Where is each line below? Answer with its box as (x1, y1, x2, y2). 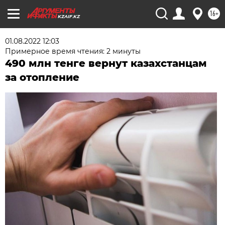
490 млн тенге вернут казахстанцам (5, 57, 207, 69)
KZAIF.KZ (58, 14, 80, 19)
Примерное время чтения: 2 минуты (5, 47, 141, 56)
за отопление (5, 71, 80, 83)
